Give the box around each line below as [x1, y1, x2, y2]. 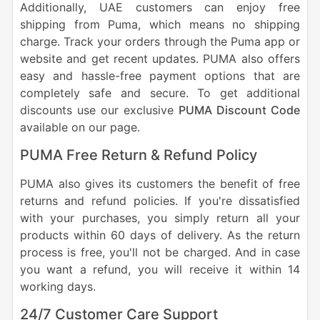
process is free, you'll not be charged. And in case [19, 245, 301, 260]
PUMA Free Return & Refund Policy [19, 146, 261, 164]
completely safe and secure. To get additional [19, 86, 301, 101]
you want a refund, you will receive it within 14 [19, 262, 301, 277]
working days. [19, 279, 96, 294]
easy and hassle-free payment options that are [19, 69, 301, 84]
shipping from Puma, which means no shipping [19, 17, 301, 32]
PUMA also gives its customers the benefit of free [19, 176, 301, 191]
